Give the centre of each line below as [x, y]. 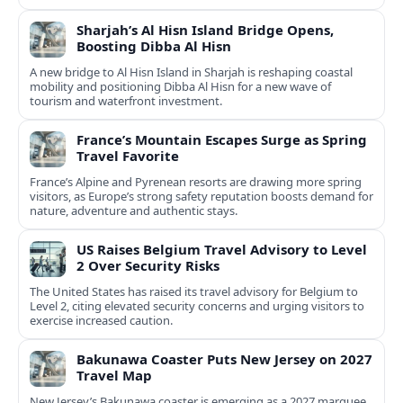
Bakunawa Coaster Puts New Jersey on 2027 [224, 359]
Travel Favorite [128, 156]
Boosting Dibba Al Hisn [154, 46]
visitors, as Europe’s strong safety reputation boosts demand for [201, 197]
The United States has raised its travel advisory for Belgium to [194, 292]
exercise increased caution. [101, 321]
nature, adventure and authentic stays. [134, 211]
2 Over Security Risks [148, 266]
